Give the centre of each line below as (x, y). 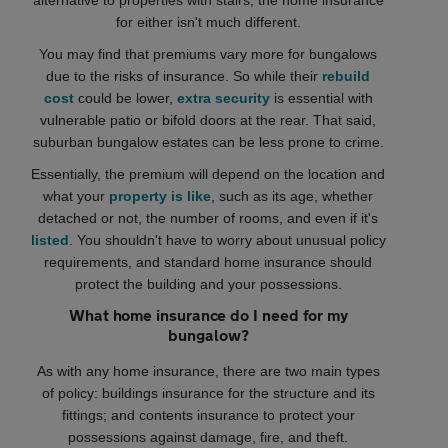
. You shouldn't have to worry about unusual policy (227, 240)
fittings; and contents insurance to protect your (208, 415)
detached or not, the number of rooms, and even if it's (208, 218)
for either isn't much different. (208, 22)
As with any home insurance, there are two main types (208, 371)
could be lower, (125, 98)
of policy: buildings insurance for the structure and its (208, 393)
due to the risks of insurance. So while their (184, 76)
